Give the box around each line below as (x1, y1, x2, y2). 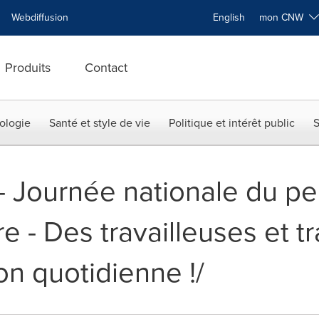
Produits (5, 58, 51, 77)
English (213, 10, 245, 25)
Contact (85, 58, 127, 77)
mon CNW (259, 10, 309, 25)
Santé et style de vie (49, 115, 150, 131)
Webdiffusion (11, 10, 68, 25)
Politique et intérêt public (169, 115, 295, 131)
